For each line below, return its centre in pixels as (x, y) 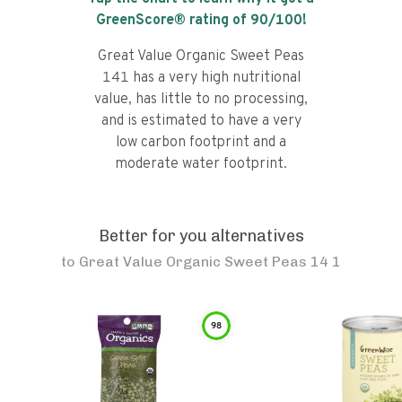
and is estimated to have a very (201, 121)
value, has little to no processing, (201, 100)
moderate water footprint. (201, 164)
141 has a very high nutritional (201, 78)
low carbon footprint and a (201, 143)
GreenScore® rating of (173, 21)
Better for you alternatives (201, 236)
